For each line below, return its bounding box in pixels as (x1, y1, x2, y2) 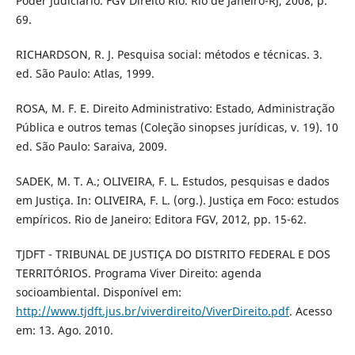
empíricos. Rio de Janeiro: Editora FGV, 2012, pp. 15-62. (15, 211, 307, 227)
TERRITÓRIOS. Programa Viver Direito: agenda (15, 265, 261, 281)
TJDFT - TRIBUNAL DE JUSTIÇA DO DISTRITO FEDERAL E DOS (15, 246, 330, 261)
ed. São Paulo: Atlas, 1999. (15, 65, 155, 81)
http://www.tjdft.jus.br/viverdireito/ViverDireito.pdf (15, 303, 289, 319)
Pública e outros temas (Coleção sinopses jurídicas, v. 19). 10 (15, 119, 338, 135)
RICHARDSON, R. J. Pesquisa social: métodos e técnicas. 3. (15, 46, 323, 62)
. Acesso (288, 303, 332, 319)
